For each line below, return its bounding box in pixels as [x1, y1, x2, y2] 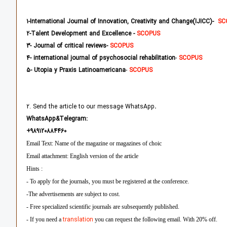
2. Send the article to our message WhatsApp [26, 102, 155, 112]
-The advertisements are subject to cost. [26, 191, 120, 198]
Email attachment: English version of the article [26, 153, 138, 160]
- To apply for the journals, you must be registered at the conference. [26, 178, 189, 185]
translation [62, 215, 93, 225]
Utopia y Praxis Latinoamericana [33, 65, 126, 75]
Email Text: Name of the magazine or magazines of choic [26, 140, 162, 147]
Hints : [26, 165, 43, 173]
